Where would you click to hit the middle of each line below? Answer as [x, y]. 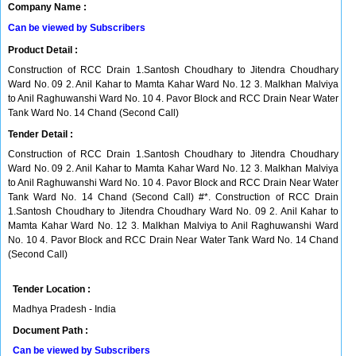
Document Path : [50, 331]
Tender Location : [52, 289]
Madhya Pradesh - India [64, 309]
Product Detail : [43, 50]
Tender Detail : [41, 134]
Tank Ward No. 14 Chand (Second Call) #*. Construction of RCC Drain [173, 197]
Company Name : [47, 7]
